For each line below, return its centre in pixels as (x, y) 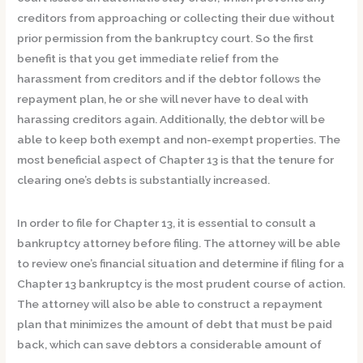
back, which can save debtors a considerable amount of (170, 344)
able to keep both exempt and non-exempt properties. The (179, 140)
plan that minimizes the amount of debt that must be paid (175, 324)
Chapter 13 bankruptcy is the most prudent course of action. (181, 283)
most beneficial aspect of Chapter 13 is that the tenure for (176, 160)
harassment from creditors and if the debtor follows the (169, 79)
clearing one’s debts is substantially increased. (144, 180)
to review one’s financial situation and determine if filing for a (181, 263)
